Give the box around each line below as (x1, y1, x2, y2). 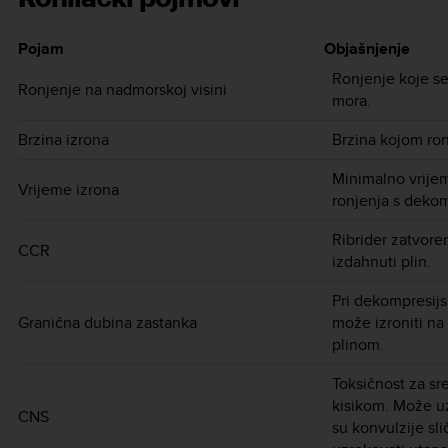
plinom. (332, 332, 384, 356)
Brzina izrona (18, 127, 109, 151)
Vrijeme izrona (18, 177, 119, 201)
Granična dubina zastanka (18, 310, 197, 334)
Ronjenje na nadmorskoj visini (18, 77, 227, 101)
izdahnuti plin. (332, 249, 431, 273)
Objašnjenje (324, 36, 410, 60)
